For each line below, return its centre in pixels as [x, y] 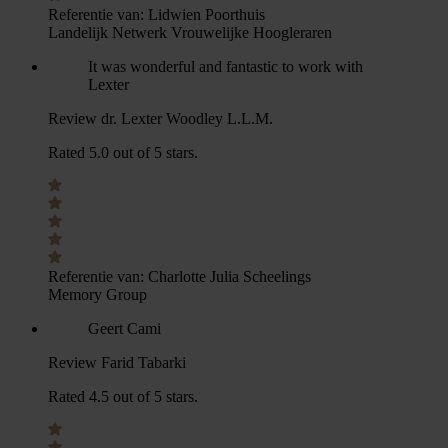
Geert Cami [124, 328]
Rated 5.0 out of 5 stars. [123, 152]
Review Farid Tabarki [117, 362]
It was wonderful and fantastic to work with [225, 66]
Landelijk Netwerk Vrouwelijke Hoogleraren [190, 32]
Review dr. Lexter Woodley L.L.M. [160, 118]
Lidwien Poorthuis [206, 14]
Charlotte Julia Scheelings [229, 276]
